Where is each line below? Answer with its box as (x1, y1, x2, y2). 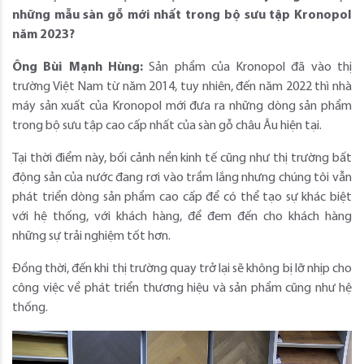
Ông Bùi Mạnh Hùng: (12, 61, 143, 75)
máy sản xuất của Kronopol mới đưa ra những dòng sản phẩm (12, 100, 352, 114)
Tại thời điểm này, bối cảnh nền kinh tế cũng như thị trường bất (12, 152, 352, 166)
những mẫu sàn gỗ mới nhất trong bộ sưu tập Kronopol (12, 9, 352, 23)
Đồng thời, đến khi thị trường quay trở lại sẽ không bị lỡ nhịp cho (12, 262, 352, 276)
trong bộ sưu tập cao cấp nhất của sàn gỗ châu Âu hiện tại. (12, 119, 322, 133)
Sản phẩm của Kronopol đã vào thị (142, 61, 353, 75)
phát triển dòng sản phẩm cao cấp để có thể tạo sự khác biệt (12, 191, 352, 205)
